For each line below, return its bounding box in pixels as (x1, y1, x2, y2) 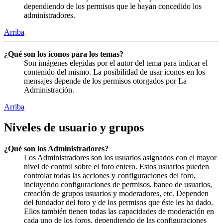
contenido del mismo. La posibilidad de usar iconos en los (24, 67, 205, 76)
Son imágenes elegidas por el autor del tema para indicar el (24, 58, 208, 67)
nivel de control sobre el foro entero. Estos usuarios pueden (24, 162, 209, 171)
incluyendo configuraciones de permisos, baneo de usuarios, (24, 180, 212, 189)
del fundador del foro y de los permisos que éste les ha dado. (24, 198, 213, 207)
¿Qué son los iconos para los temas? (4, 49, 123, 58)
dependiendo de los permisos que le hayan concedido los (24, 1, 202, 10)
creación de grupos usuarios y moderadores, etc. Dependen (24, 189, 209, 198)
